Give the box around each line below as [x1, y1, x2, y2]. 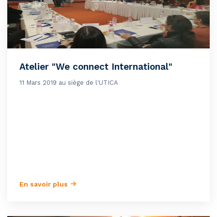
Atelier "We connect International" [19, 61, 172, 73]
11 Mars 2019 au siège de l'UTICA [19, 79, 118, 87]
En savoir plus [19, 180, 70, 188]
